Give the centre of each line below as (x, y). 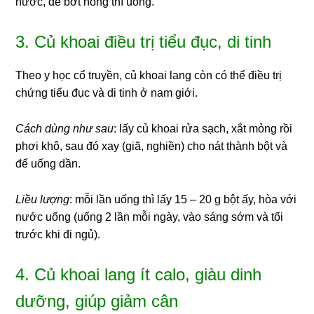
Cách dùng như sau (65, 129)
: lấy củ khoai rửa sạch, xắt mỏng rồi (203, 129)
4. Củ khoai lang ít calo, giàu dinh (139, 275)
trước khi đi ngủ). (58, 235)
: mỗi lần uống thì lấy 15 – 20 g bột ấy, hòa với (183, 200)
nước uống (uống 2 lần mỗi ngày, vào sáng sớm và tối (150, 217)
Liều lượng (43, 200)
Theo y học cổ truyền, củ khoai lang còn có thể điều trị (149, 76)
